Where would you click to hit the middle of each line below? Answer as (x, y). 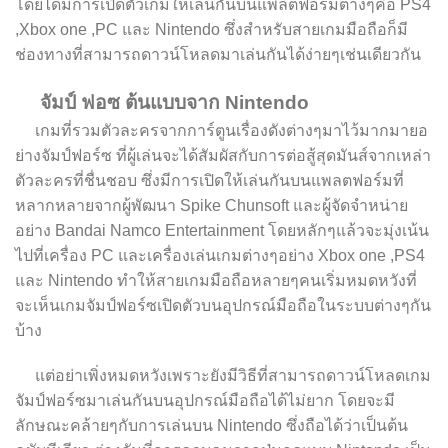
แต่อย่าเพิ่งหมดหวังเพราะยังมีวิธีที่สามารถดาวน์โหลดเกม (223, 376)
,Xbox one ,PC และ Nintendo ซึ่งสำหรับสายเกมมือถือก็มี (211, 29)
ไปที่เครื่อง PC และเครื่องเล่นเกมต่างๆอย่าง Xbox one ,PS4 (220, 255)
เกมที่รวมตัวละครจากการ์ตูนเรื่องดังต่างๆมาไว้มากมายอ (221, 130)
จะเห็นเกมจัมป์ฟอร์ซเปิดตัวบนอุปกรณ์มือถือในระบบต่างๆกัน (223, 305)
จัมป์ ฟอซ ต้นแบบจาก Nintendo (162, 102)
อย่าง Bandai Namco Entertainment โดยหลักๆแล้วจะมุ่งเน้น (222, 230)
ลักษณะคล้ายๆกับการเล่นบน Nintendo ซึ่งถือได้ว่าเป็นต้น (211, 426)
